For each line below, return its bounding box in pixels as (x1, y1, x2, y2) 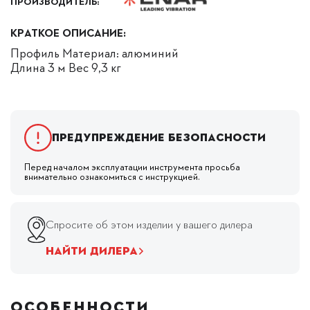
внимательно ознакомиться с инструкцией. (24, 169, 200, 183)
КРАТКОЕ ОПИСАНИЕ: (10, 24, 126, 40)
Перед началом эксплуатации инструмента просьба (24, 159, 240, 173)
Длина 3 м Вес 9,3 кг (10, 57, 121, 75)
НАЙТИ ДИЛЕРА (46, 243, 138, 258)
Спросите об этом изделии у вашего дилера (46, 216, 253, 232)
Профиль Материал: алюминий (10, 43, 179, 61)
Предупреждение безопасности (52, 130, 266, 145)
